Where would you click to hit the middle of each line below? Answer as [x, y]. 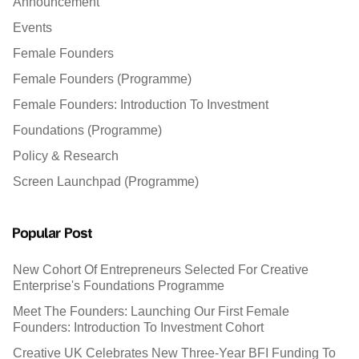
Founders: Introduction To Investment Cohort [138, 327]
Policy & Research [66, 155]
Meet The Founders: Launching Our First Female [151, 311]
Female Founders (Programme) [102, 79]
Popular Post [53, 234]
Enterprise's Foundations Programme [119, 285]
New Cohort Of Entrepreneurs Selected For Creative [161, 269]
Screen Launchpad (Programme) [106, 181]
